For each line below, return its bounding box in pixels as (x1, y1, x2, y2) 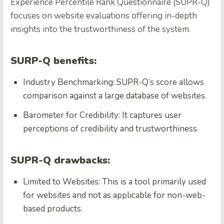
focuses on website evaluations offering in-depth (10, 10, 197, 22)
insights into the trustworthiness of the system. (10, 23, 190, 35)
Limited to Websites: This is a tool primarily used (23, 176, 206, 188)
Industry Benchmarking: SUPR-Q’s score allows (23, 76, 204, 88)
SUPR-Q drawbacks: (10, 153, 110, 167)
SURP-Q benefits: (10, 54, 96, 68)
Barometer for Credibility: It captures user (23, 109, 181, 121)
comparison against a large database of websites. (23, 90, 206, 102)
